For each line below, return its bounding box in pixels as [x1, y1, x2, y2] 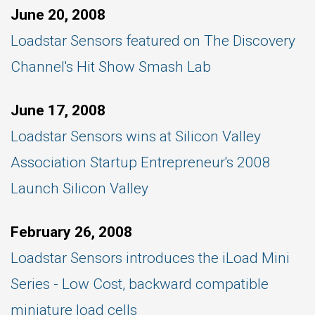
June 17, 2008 [11, 102, 105, 119]
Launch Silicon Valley [11, 180, 148, 197]
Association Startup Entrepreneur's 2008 [11, 154, 271, 171]
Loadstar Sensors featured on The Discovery [11, 32, 295, 49]
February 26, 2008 [11, 224, 132, 240]
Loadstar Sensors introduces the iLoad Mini [11, 250, 290, 266]
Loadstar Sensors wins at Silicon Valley [11, 128, 261, 145]
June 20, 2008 [11, 6, 105, 23]
